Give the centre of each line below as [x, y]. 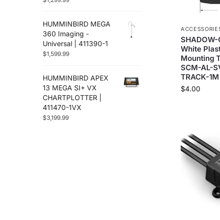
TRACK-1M [200, 77]
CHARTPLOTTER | [72, 98]
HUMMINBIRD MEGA [77, 24]
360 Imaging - [66, 34]
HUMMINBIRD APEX [76, 78]
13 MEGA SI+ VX [70, 88]
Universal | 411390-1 [75, 44]
